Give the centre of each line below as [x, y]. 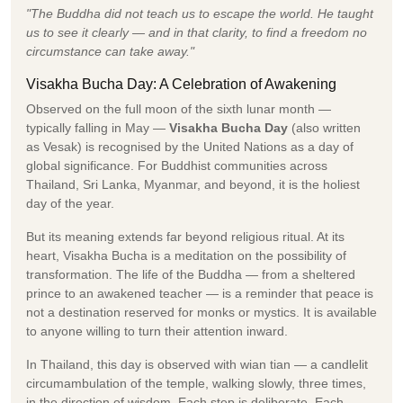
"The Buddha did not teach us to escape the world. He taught [200, 13]
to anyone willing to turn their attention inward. [157, 331]
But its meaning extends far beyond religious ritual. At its [185, 236]
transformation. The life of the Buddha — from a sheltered [191, 274]
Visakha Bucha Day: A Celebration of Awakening [181, 84]
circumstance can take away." [110, 51]
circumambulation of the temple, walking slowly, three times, [196, 383]
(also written [324, 127]
